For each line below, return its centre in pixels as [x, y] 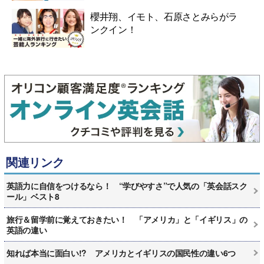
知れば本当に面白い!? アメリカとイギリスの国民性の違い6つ [121, 253]
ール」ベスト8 [33, 196]
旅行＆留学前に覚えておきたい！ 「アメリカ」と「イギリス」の [127, 219]
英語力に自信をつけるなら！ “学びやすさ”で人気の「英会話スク [127, 185]
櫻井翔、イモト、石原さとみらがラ [164, 16]
